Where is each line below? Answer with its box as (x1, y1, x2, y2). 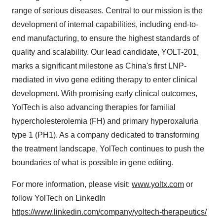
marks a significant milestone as (12, 62, 125, 70)
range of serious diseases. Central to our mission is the (12, 6, 203, 15)
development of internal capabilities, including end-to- (12, 20, 198, 29)
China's (125, 62, 152, 70)
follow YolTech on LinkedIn (12, 194, 106, 202)
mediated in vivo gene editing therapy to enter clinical (12, 75, 197, 84)
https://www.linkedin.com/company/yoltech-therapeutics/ (12, 208, 207, 216)
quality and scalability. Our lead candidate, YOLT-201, (12, 48, 199, 56)
